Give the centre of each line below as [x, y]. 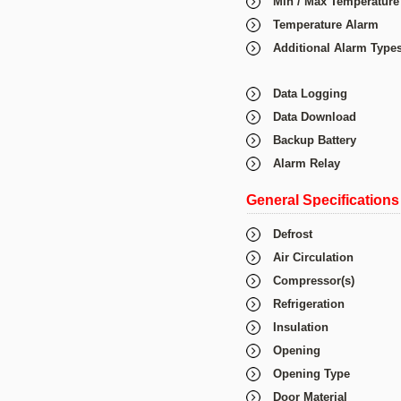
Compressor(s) [314, 281]
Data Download [315, 117]
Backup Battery [315, 140]
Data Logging [310, 94]
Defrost [293, 234]
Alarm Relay [307, 163]
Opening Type [311, 374]
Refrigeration [309, 304]
